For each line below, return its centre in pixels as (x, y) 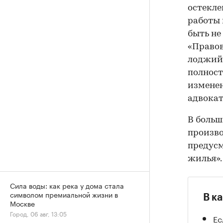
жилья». (205, 159)
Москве (22, 203)
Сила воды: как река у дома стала (67, 185)
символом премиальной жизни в (64, 194)
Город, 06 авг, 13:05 (38, 213)
